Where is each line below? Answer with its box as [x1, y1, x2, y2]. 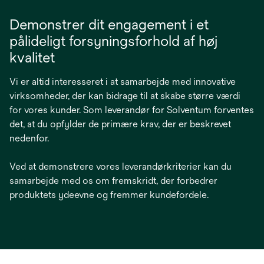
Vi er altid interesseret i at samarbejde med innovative [9, 75, 236, 87]
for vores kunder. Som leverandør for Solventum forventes [9, 104, 254, 115]
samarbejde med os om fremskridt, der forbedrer [9, 174, 217, 186]
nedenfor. [9, 132, 49, 144]
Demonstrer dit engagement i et [9, 15, 209, 32]
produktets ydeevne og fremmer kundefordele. [9, 189, 209, 200]
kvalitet [9, 48, 55, 65]
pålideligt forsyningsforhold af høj [9, 32, 217, 49]
